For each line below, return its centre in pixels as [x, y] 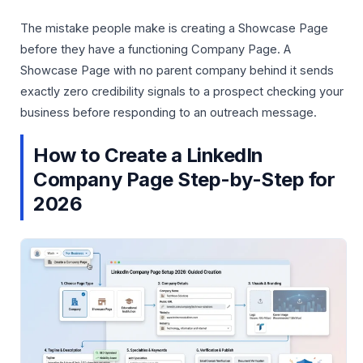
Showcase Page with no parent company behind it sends [177, 70]
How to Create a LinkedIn [148, 156]
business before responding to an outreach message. [169, 112]
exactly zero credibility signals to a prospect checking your [182, 91]
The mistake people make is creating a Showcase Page [174, 28]
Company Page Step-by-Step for [184, 180]
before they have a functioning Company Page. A [156, 49]
